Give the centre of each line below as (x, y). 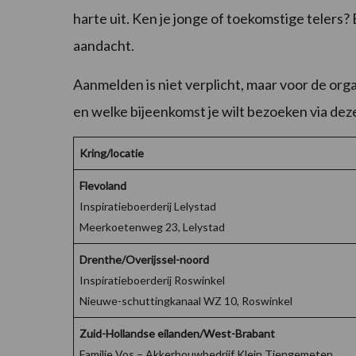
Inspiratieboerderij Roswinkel (152, 281)
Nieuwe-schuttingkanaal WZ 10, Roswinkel (186, 301)
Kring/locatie (112, 153)
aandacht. (105, 46)
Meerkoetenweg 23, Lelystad (152, 227)
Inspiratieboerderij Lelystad (148, 207)
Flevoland (103, 186)
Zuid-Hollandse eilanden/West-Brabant (177, 334)
